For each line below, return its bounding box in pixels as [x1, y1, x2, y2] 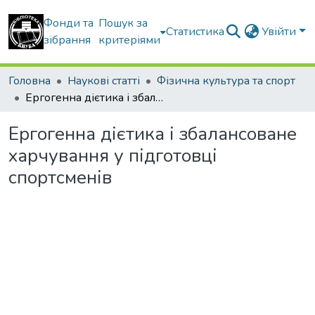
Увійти [262, 24, 300, 39]
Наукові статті [67, 73, 140, 89]
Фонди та [44, 15, 94, 31]
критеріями [98, 32, 161, 48]
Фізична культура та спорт [157, 73, 295, 89]
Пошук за [98, 15, 148, 31]
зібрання [44, 32, 91, 48]
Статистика [166, 24, 225, 39]
